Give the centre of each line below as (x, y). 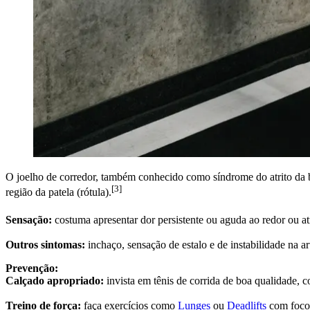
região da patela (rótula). (58, 192)
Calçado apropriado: (55, 281)
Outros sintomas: (45, 245)
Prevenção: (32, 268)
